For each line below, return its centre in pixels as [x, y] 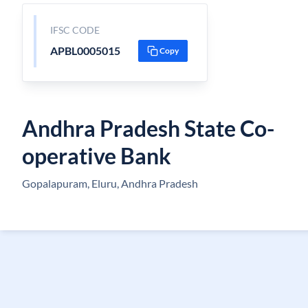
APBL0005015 [85, 51]
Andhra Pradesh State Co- [148, 128]
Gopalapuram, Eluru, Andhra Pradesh [110, 183]
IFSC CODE [75, 30]
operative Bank [97, 156]
